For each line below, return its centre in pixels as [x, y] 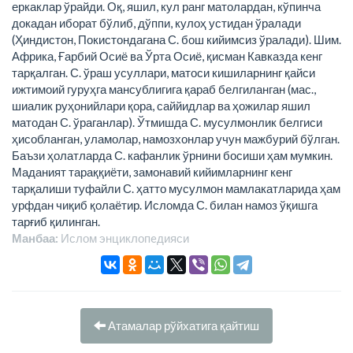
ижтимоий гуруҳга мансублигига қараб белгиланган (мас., [164, 89]
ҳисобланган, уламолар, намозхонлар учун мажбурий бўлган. [176, 139]
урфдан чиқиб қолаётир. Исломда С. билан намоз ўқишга [165, 205]
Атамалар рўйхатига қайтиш [182, 325]
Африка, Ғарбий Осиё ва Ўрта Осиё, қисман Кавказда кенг [167, 56]
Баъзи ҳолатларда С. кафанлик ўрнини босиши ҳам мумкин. [172, 155]
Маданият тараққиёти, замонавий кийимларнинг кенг [152, 172]
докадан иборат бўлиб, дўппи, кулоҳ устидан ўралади [156, 23]
